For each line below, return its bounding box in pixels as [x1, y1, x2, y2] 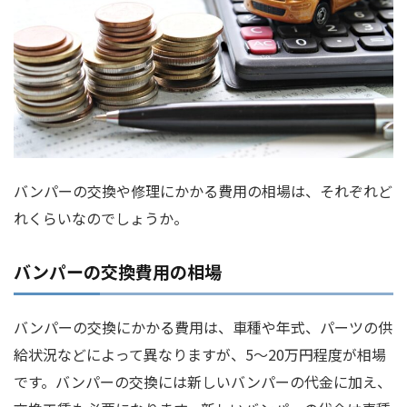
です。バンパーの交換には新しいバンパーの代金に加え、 [14, 370, 392, 392]
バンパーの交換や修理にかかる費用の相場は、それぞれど [14, 179, 392, 202]
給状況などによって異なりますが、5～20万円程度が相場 [14, 342, 386, 365]
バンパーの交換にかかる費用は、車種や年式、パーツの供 [14, 315, 392, 338]
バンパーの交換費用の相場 [14, 258, 222, 283]
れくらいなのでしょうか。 [14, 206, 188, 229]
